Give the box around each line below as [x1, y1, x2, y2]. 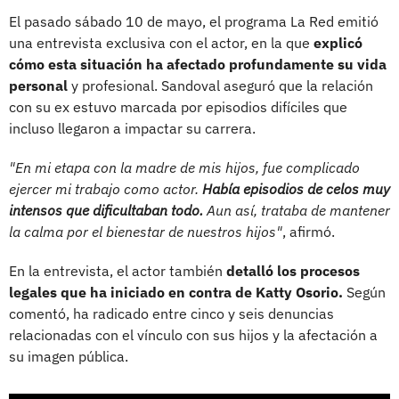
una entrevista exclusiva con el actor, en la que [9, 33, 313, 52]
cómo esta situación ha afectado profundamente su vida [9, 54, 387, 73]
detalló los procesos [226, 261, 360, 280]
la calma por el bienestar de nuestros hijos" [9, 222, 282, 240]
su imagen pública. [9, 346, 128, 365]
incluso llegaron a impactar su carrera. [9, 118, 256, 137]
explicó [313, 33, 362, 52]
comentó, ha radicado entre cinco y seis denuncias [9, 304, 334, 322]
